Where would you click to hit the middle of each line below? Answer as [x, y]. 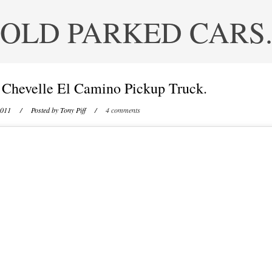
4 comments [123, 110]
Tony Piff [73, 110]
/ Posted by [36, 110]
